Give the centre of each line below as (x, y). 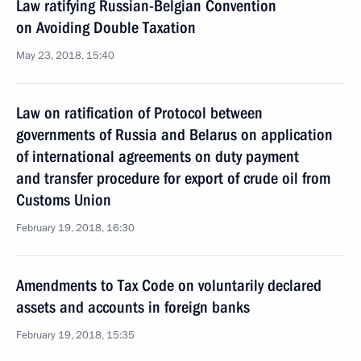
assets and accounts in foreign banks (133, 307)
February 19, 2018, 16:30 (75, 228)
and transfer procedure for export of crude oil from (173, 178)
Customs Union (64, 200)
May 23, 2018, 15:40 (65, 56)
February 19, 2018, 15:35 (75, 335)
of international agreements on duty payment (158, 156)
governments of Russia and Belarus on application (174, 135)
